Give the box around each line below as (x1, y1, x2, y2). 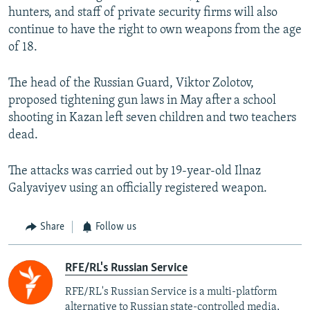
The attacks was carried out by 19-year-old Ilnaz (8, 165, 261, 179)
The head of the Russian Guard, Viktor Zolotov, (8, 77, 254, 91)
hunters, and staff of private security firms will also (8, 6, 277, 20)
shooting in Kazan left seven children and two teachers (8, 111, 296, 125)
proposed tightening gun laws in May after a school (8, 94, 276, 108)
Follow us (95, 221, 136, 233)
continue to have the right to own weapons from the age (8, 24, 302, 37)
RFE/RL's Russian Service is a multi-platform (65, 286, 277, 298)
